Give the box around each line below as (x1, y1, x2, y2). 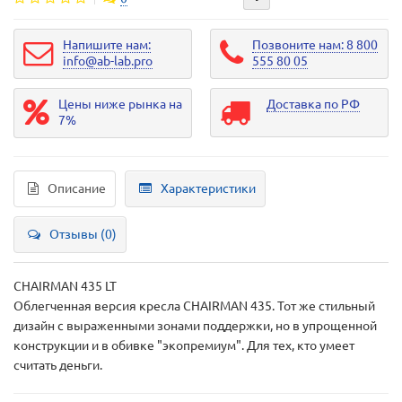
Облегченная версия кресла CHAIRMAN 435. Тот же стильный (13, 299, 375, 313)
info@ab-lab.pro (63, 54, 153, 68)
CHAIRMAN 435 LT (13, 279, 117, 293)
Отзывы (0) (49, 227, 117, 241)
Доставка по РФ (267, 97, 360, 111)
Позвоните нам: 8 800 (252, 38, 378, 52)
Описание (48, 181, 106, 196)
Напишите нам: (63, 38, 151, 52)
